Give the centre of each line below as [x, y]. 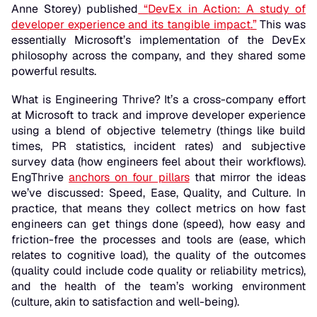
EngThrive [40, 178]
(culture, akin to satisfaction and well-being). [125, 302]
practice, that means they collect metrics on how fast [158, 209]
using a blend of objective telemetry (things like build [158, 131]
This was [281, 25]
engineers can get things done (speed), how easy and [158, 224]
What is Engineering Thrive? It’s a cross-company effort [158, 100]
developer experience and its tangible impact [131, 25]
